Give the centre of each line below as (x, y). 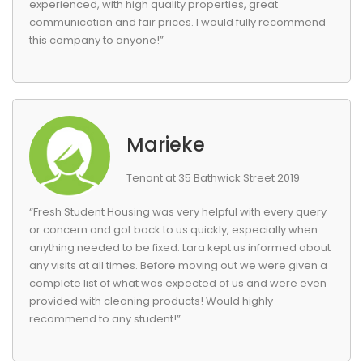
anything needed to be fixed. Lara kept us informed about (180, 248)
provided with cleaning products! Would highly (151, 301)
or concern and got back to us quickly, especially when (173, 230)
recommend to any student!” (105, 319)
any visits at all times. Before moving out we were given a (178, 265)
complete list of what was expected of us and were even (178, 283)
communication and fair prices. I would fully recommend (177, 22)
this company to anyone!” (96, 40)
